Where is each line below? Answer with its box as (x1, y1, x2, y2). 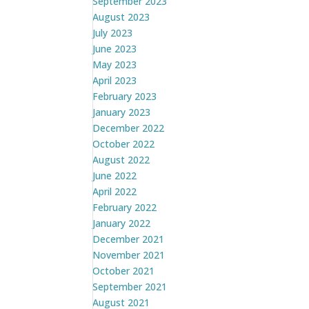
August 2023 (92, 10, 150, 23)
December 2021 (92, 232, 165, 246)
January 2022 (92, 216, 151, 230)
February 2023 (92, 89, 157, 103)
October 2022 (92, 137, 155, 150)
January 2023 (92, 105, 151, 119)
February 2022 (92, 200, 157, 214)
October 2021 (92, 263, 155, 277)
